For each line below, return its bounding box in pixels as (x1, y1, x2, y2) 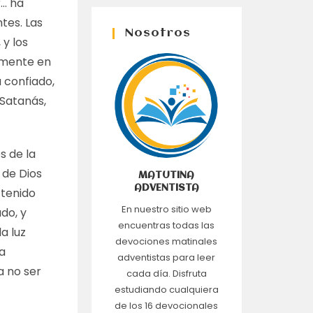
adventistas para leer (117, 251, 216, 264)
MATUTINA (138, 170, 195, 180)
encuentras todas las (118, 219, 215, 232)
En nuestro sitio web (121, 203, 212, 216)
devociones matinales (115, 235, 218, 248)
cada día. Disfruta (126, 267, 207, 280)
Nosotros (124, 27, 191, 39)
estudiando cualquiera (114, 283, 219, 296)
